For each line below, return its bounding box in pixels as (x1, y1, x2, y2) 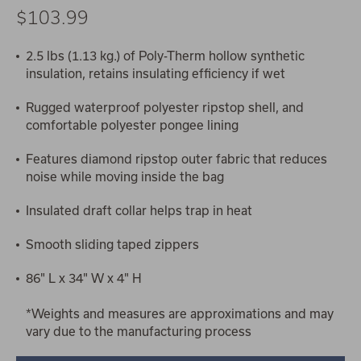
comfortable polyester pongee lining (26, 117, 239, 132)
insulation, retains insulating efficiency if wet (26, 65, 285, 81)
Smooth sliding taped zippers (26, 236, 199, 251)
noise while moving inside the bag (26, 168, 224, 184)
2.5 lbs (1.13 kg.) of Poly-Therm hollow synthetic (26, 48, 305, 63)
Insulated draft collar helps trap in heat (26, 202, 252, 218)
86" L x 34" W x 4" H (26, 270, 142, 285)
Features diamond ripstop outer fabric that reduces (26, 151, 327, 166)
